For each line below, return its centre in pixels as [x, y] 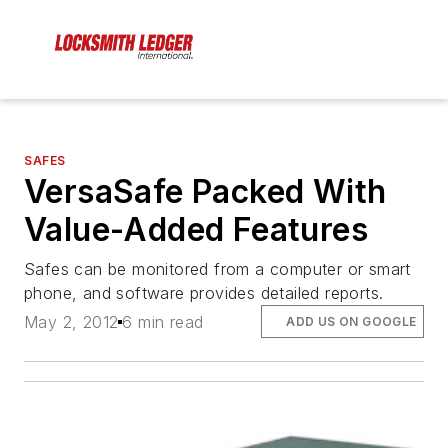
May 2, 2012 [71, 321]
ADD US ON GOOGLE [351, 321]
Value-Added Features [196, 230]
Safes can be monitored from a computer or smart [217, 269]
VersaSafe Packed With [205, 192]
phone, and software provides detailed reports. [204, 293]
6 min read [163, 321]
